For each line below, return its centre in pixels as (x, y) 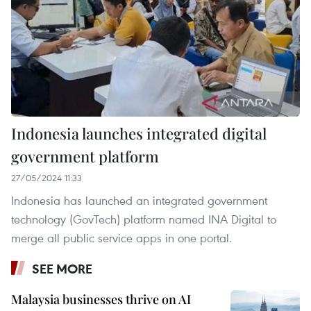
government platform (85, 157)
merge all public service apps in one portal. (121, 238)
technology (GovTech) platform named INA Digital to (144, 219)
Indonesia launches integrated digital (139, 134)
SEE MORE (62, 269)
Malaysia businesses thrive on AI (101, 300)
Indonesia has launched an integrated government (139, 201)
